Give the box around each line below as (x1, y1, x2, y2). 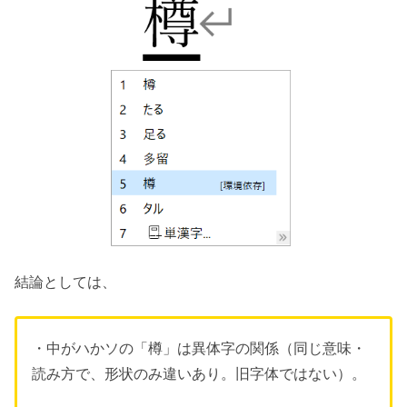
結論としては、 (15, 274, 116, 291)
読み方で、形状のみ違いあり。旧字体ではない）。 (32, 365, 366, 382)
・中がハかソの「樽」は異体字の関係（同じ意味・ (32, 340, 366, 356)
